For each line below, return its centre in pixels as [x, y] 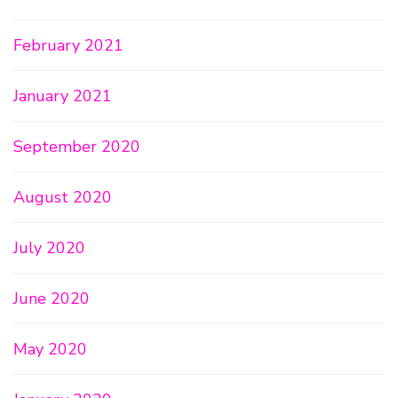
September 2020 [77, 147]
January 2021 [63, 96]
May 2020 [50, 350]
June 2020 [52, 299]
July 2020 [49, 248]
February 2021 [68, 46]
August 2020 [63, 198]
